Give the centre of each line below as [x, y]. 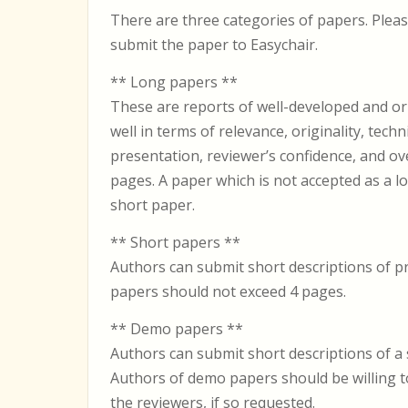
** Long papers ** [174, 82]
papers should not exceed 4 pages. [228, 291]
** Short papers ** [175, 242]
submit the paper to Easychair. [214, 45]
